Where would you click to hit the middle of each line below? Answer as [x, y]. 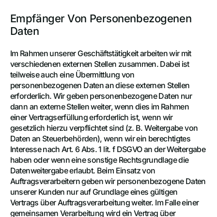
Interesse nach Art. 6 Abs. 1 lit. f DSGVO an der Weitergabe [108, 149]
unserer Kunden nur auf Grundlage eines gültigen [94, 192]
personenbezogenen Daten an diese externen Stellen [100, 85]
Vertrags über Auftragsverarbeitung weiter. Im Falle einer [104, 202]
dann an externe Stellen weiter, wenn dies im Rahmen [100, 106]
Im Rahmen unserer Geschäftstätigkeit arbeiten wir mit [101, 53]
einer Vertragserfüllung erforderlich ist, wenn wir [91, 117]
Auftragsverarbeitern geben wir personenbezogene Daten [108, 181]
